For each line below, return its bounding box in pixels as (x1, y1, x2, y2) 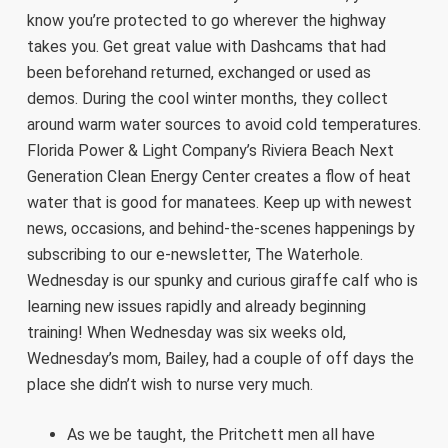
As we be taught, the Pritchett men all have (66, 425, 375, 444)
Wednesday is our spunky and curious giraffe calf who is (26, 271, 418, 290)
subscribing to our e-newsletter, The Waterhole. (26, 245, 363, 264)
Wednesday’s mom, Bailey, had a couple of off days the (26, 349, 414, 368)
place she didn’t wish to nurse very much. (26, 375, 313, 394)
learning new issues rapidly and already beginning (26, 297, 366, 316)
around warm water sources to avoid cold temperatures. (26, 115, 421, 134)
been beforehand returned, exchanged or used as (26, 63, 371, 82)
